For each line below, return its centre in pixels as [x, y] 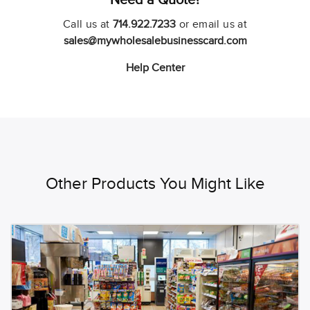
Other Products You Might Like [155, 184]
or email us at [212, 24]
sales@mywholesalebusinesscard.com [155, 41]
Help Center [155, 68]
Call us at [88, 24]
